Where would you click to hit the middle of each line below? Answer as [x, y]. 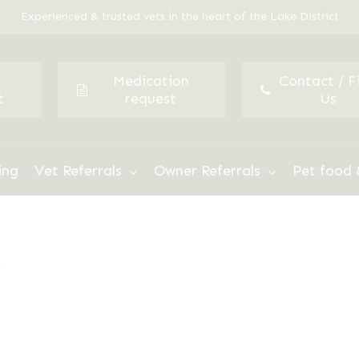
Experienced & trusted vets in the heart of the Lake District [179, 16]
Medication [151, 81]
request [151, 99]
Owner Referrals [207, 171]
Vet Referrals [78, 171]
